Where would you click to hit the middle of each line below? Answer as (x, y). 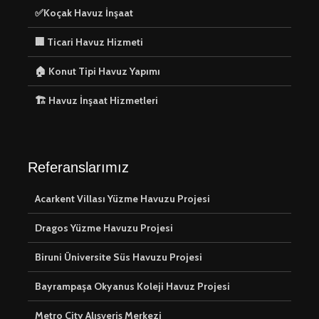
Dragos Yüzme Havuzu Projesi (104, 228)
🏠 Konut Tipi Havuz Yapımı (98, 71)
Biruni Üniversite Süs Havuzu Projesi (119, 257)
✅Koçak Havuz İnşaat (84, 12)
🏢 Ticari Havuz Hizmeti (89, 42)
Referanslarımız (78, 167)
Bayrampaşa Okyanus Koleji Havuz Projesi (132, 286)
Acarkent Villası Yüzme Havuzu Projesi (122, 198)
